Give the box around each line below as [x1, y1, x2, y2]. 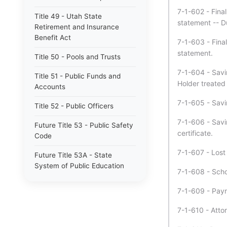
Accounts [34, 83, 65, 91]
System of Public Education [34, 162, 124, 170]
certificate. [177, 129, 213, 137]
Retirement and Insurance [34, 23, 119, 31]
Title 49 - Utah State [34, 12, 102, 20]
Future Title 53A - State [34, 151, 112, 159]
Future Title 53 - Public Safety [34, 121, 133, 129]
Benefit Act [34, 33, 71, 42]
